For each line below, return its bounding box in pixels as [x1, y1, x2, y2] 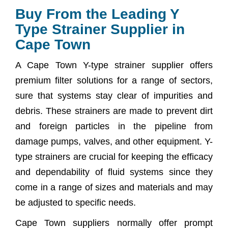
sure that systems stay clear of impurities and [15, 90, 213, 101]
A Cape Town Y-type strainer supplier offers [15, 60, 213, 70]
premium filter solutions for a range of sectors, [15, 75, 213, 85]
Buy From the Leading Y [15, 6, 179, 22]
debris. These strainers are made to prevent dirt [15, 105, 213, 116]
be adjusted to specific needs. [15, 197, 136, 208]
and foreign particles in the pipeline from [15, 121, 213, 131]
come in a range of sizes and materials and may [15, 182, 213, 192]
